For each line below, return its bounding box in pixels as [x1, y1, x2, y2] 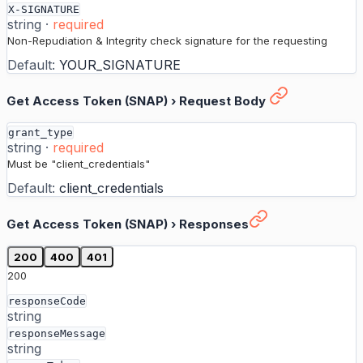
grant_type [8, 126, 73, 139]
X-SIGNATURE [8, 3, 79, 16]
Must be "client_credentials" [7, 157, 150, 171]
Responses [179, 216, 249, 233]
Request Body [179, 93, 266, 109]
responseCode [8, 295, 86, 308]
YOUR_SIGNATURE [59, 57, 181, 74]
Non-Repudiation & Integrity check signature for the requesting [7, 34, 327, 48]
